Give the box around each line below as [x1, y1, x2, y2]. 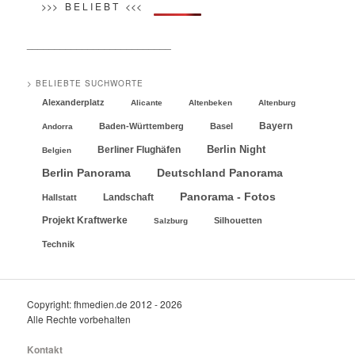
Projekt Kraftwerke [42, 214, 128, 226]
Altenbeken [189, 97, 233, 107]
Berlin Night [207, 143, 266, 155]
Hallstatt [42, 192, 78, 202]
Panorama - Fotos [180, 189, 277, 203]
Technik [42, 239, 75, 249]
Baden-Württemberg [99, 120, 185, 131]
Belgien [42, 145, 72, 155]
